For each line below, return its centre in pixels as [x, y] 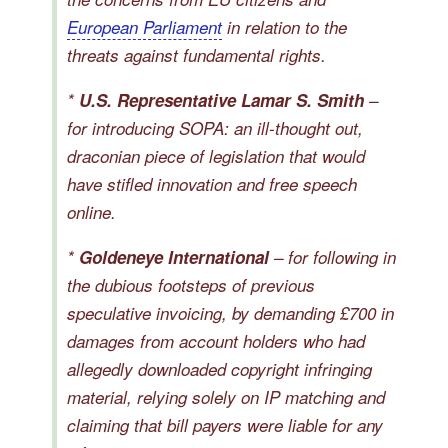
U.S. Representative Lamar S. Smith [221, 100]
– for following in [332, 257]
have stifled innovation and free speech [212, 184]
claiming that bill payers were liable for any [225, 425]
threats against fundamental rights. [196, 55]
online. [91, 212]
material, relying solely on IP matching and [226, 397]
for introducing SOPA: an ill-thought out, [215, 128]
